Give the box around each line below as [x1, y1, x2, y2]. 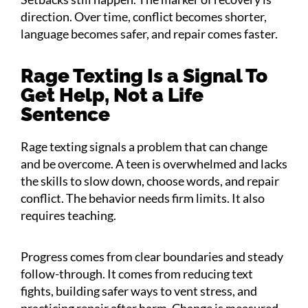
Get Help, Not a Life [21, 83, 203, 107]
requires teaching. [21, 207, 116, 223]
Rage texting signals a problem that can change [21, 138, 267, 154]
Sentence [21, 102, 110, 126]
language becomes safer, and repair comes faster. [21, 25, 278, 41]
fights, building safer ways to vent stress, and [21, 283, 257, 298]
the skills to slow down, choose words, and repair [21, 173, 279, 188]
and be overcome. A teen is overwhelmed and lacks [21, 155, 287, 171]
